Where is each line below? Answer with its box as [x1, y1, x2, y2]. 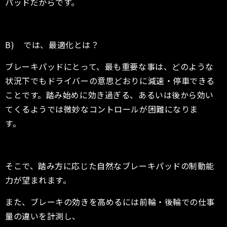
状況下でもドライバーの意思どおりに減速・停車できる [5, 74, 215, 87]
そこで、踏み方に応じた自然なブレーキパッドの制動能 [5, 160, 214, 172]
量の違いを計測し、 [5, 209, 81, 222]
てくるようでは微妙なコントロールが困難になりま [5, 102, 198, 115]
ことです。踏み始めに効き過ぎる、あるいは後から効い [5, 88, 214, 101]
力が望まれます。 [5, 174, 71, 186]
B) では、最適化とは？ [5, 39, 107, 51]
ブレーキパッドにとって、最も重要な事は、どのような [5, 60, 214, 72]
